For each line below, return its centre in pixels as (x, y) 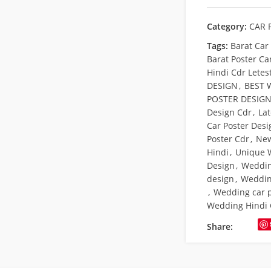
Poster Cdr (228, 139)
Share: (220, 227)
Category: (227, 26)
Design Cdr (229, 112)
